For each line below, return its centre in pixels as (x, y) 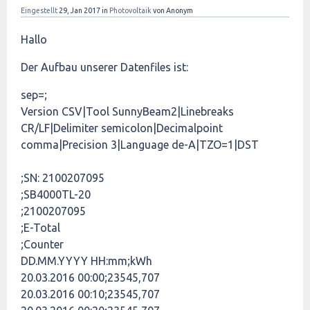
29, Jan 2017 (80, 10)
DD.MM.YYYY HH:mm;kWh (86, 261)
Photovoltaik (130, 10)
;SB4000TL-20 (56, 194)
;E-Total (40, 228)
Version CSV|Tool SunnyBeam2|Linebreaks (127, 111)
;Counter (42, 244)
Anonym (180, 10)
